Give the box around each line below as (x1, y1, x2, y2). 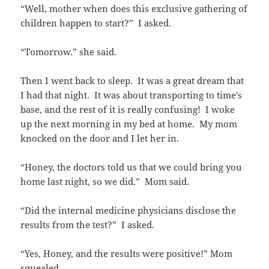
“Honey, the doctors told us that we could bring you (20, 161, 243, 174)
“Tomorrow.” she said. (20, 46, 117, 58)
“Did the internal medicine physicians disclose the (20, 204, 237, 217)
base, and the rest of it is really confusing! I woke (20, 103, 235, 116)
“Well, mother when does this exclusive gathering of (20, 2, 248, 15)
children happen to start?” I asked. (20, 17, 172, 29)
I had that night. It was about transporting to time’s (20, 89, 243, 101)
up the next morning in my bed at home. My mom (20, 118, 238, 130)
